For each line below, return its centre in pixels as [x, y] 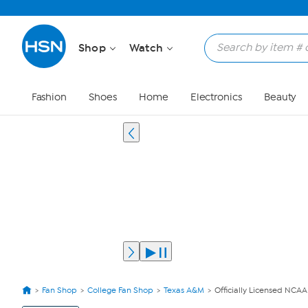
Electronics [216, 97]
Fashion [49, 97]
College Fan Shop [120, 290]
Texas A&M [184, 290]
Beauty [280, 97]
